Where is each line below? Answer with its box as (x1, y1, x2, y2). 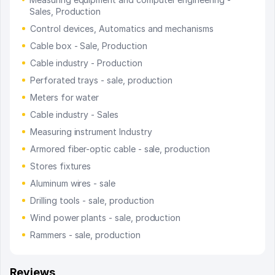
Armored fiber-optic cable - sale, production (30, 143, 210, 154)
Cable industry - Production (30, 57, 142, 68)
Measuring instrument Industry (30, 126, 152, 137)
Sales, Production (29, 6, 101, 17)
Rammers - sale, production (30, 229, 141, 240)
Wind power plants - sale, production (30, 212, 181, 223)
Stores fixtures (30, 160, 91, 171)
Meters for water (30, 91, 99, 103)
